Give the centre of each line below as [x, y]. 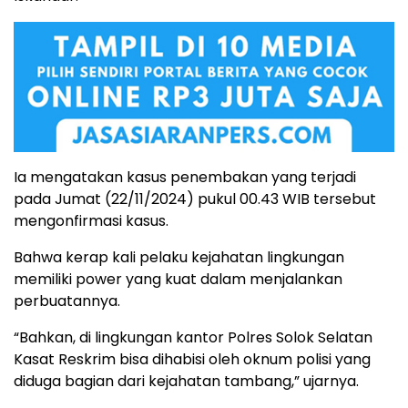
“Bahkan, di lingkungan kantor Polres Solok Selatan [193, 337]
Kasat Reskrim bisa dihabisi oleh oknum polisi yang [192, 359]
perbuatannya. [67, 301]
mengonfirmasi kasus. [91, 220]
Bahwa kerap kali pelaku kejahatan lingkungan [179, 257]
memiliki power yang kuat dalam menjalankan [178, 279]
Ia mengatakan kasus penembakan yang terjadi [185, 177]
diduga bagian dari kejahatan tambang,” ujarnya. [186, 381]
